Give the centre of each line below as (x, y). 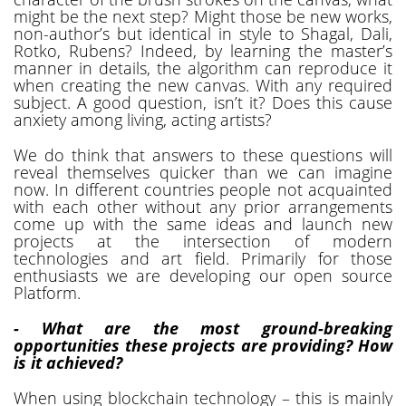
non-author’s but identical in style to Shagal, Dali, (203, 33)
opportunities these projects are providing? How (203, 345)
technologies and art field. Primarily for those (203, 258)
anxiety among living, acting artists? (143, 119)
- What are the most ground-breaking (203, 328)
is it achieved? (68, 362)
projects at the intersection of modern (203, 241)
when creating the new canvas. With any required (203, 85)
